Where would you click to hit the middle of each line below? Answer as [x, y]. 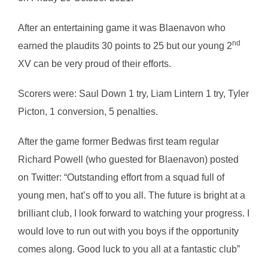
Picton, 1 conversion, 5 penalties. [88, 112]
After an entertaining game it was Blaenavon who [122, 28]
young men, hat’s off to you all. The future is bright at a [132, 195]
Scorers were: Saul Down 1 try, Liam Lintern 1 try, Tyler [133, 94]
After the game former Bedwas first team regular [118, 141]
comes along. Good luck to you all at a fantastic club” [129, 249]
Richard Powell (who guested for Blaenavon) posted [128, 159]
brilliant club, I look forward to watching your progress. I [134, 213]
